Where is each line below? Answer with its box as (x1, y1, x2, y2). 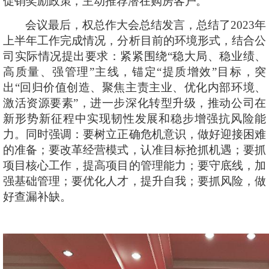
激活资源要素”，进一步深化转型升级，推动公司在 (3, 97, 266, 109)
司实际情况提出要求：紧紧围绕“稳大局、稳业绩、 (3, 50, 266, 62)
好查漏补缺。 (3, 190, 71, 203)
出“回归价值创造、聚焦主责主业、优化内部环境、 (3, 81, 266, 94)
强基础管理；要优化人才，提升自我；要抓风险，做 (3, 175, 266, 187)
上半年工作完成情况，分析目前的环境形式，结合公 (3, 34, 266, 47)
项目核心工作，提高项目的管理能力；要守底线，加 (3, 159, 266, 172)
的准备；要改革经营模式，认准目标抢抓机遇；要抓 (3, 144, 266, 156)
